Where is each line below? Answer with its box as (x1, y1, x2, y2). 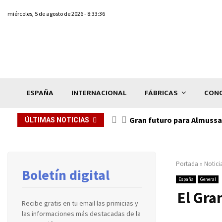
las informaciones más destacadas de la (22, 209, 141, 218)
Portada (176, 159, 198, 168)
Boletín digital (22, 166, 110, 184)
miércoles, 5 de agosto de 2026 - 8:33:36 (7, 10, 105, 17)
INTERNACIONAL (71, 86, 127, 99)
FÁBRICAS (145, 86, 178, 99)
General (200, 175, 216, 182)
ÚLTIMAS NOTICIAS (25, 115, 89, 124)
